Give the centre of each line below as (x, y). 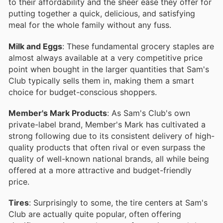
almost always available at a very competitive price (106, 57)
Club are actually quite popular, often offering (95, 214)
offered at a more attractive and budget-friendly (100, 170)
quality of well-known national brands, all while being (109, 159)
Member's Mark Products (58, 113)
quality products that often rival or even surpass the (107, 147)
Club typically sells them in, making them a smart (101, 80)
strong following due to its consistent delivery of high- (111, 136)
